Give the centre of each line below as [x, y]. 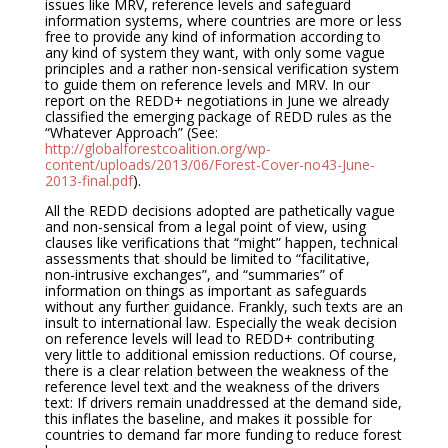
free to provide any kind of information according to [212, 36]
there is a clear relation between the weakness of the [216, 370]
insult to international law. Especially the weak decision [220, 322]
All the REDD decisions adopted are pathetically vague [219, 210]
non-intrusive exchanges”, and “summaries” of [193, 274]
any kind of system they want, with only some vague [214, 52]
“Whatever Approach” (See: [131, 132]
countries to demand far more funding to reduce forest [223, 434]
